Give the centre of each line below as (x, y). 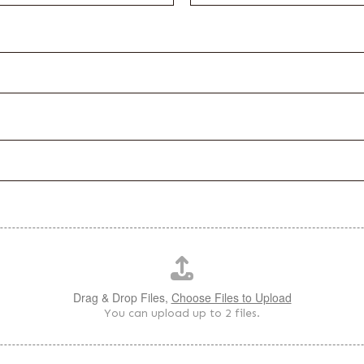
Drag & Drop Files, (122, 298)
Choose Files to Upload (231, 298)
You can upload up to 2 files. (182, 314)
